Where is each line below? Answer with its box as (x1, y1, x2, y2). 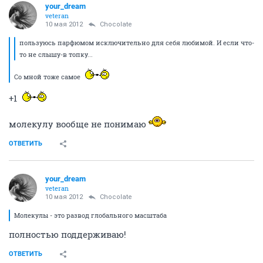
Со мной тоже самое (14, 72, 82, 81)
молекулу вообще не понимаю (9, 118, 149, 130)
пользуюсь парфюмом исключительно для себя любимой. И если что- (19, 38, 254, 47)
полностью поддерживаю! (9, 228, 126, 240)
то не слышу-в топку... (19, 50, 93, 59)
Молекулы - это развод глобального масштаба (14, 211, 167, 220)
